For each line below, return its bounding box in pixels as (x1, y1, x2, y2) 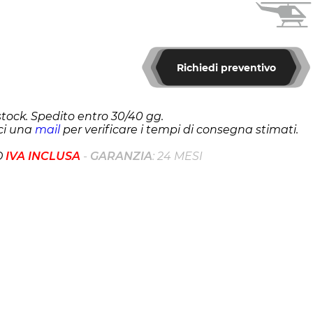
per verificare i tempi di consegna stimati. (59, 123, 298, 136)
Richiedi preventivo (176, 61, 276, 74)
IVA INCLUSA (5, 150, 80, 163)
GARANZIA (89, 150, 152, 163)
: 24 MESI (152, 150, 203, 163)
